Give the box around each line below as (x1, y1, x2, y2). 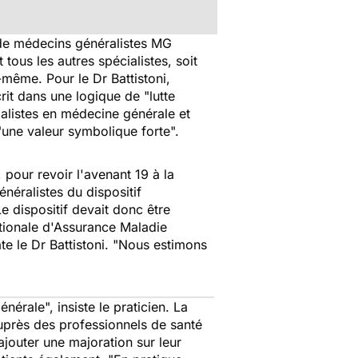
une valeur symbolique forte (2, 123, 170, 139)
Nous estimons (118, 237, 207, 253)
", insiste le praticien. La (45, 299, 188, 315)
